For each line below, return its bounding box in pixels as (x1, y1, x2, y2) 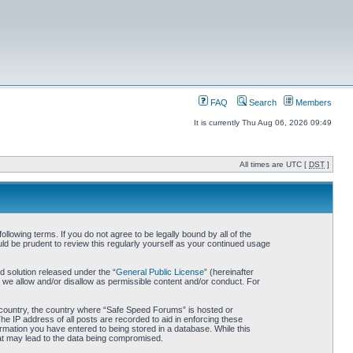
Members (293, 98, 332, 107)
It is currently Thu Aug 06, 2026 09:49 (194, 118, 332, 127)
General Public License (115, 267, 204, 277)
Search (247, 98, 277, 107)
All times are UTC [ (240, 160, 309, 169)
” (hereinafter (203, 267, 254, 277)
